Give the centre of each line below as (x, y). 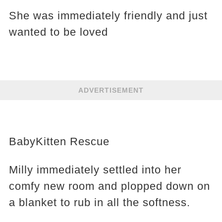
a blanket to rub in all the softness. (99, 202)
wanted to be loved (58, 32)
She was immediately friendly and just (108, 15)
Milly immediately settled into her (95, 169)
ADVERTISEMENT (111, 90)
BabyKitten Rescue (59, 141)
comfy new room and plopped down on (109, 186)
